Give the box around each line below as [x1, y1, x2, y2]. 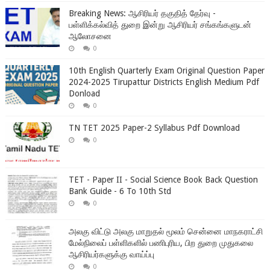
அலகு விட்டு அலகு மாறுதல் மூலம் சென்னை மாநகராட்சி [68, 226, 263, 236]
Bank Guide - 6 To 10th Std [68, 186, 171, 196]
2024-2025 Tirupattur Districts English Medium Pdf [68, 77, 259, 87]
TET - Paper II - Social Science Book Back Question [68, 174, 258, 184]
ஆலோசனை [68, 31, 111, 41]
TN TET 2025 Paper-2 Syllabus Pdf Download [68, 122, 240, 133]
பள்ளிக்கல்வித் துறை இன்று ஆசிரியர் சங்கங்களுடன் [68, 19, 251, 30]
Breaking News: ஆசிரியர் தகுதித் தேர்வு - [68, 8, 216, 18]
